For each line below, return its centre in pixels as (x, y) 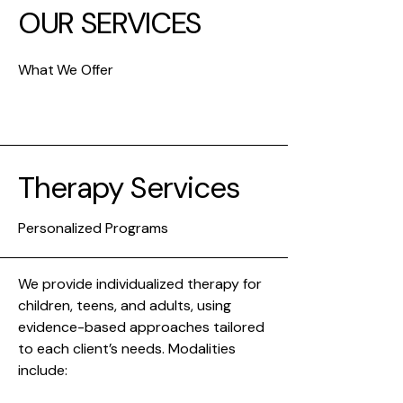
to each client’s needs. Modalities (127, 349)
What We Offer (66, 70)
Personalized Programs (93, 228)
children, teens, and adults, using (125, 305)
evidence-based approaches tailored (141, 327)
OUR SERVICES (110, 23)
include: (43, 370)
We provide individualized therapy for (140, 284)
